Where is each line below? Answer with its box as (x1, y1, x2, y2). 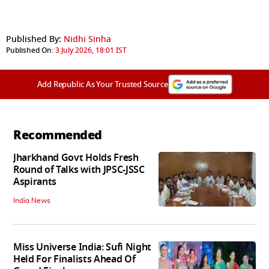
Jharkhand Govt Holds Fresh (13, 150, 139, 165)
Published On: (6, 44, 53, 56)
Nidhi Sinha (64, 32, 111, 46)
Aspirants (13, 174, 57, 189)
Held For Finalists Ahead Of (13, 252, 136, 267)
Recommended (13, 125, 102, 144)
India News (13, 196, 50, 204)
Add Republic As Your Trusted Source (37, 78, 168, 90)
